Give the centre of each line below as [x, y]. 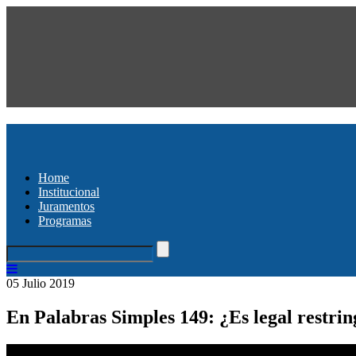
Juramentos [66, 206]
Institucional [69, 192]
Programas [65, 220]
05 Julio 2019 [41, 283]
